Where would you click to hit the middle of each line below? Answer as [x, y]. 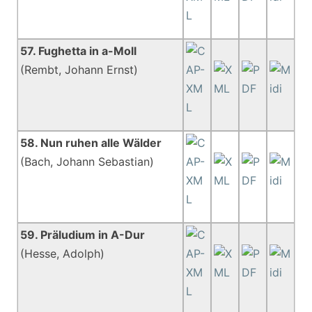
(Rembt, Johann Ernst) [79, 70]
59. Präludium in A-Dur [83, 235]
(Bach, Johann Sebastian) [87, 162]
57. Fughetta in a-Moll [79, 51]
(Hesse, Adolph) [63, 253]
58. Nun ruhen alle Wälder [91, 143]
